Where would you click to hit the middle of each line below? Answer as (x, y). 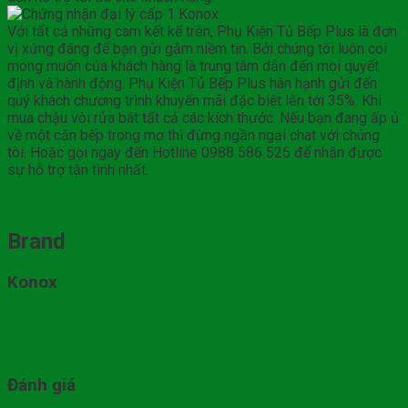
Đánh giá (41, 386)
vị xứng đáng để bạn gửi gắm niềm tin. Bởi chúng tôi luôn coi (197, 49)
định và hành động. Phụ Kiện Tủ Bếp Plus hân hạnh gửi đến (192, 84)
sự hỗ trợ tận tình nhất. (78, 170)
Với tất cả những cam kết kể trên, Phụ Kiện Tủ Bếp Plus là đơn (202, 32)
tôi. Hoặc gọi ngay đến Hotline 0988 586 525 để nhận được (194, 153)
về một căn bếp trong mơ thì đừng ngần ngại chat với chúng (194, 136)
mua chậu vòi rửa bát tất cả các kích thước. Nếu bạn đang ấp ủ (203, 118)
